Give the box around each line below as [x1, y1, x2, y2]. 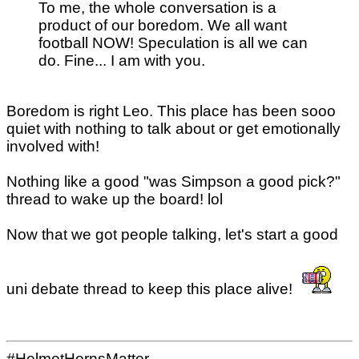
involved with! [6, 137, 99, 155]
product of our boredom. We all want [38, 16, 287, 34]
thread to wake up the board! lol [6, 190, 223, 208]
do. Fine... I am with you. [38, 51, 205, 69]
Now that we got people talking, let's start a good [6, 225, 338, 243]
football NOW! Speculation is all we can [38, 34, 308, 51]
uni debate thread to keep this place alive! [6, 280, 296, 297]
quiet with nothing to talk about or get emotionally [6, 119, 341, 137]
